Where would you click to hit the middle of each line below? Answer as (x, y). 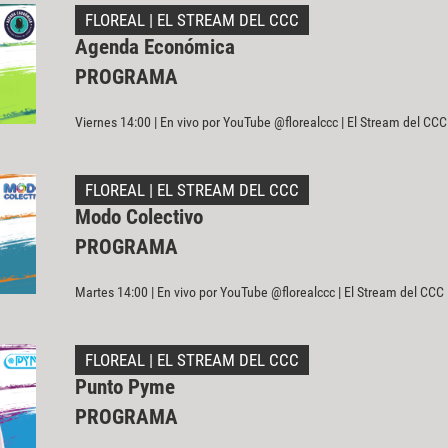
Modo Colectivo (138, 217)
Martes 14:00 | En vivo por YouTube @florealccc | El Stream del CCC (259, 292)
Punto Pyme (124, 387)
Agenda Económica (154, 47)
